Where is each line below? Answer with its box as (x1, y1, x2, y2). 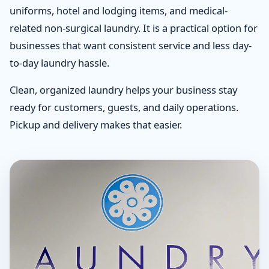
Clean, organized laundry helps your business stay (10, 83, 237, 97)
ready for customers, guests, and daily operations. (10, 100, 238, 114)
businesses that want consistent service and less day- (10, 38, 252, 52)
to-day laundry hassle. (10, 56, 109, 70)
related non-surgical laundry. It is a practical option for (10, 21, 258, 35)
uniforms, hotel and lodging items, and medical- (10, 4, 228, 17)
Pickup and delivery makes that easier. (10, 118, 182, 131)
